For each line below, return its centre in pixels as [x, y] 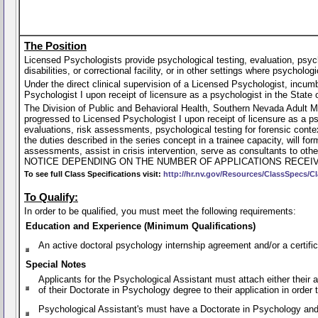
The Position [55, 46]
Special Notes [56, 264]
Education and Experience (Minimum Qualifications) [141, 226]
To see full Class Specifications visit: [94, 174]
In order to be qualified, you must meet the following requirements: [160, 211]
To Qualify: [51, 197]
